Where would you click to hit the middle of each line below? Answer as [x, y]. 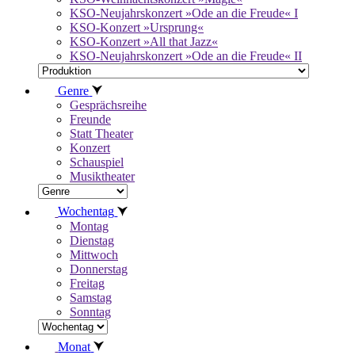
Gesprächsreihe [108, 105]
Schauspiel [97, 162]
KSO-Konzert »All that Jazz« [144, 41]
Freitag [87, 283]
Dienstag [92, 240]
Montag [89, 226]
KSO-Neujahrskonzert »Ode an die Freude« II [186, 55]
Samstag [91, 297]
